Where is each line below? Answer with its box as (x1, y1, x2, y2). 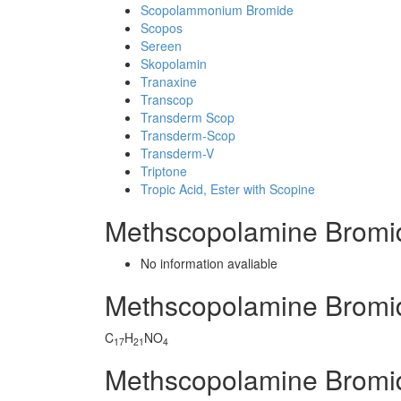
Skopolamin (141, 55, 207, 73)
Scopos (141, 19, 183, 37)
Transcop (141, 90, 193, 108)
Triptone (141, 162, 187, 180)
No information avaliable (141, 254, 277, 272)
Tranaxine (141, 73, 197, 90)
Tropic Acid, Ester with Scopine (141, 180, 315, 198)
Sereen (141, 37, 182, 55)
